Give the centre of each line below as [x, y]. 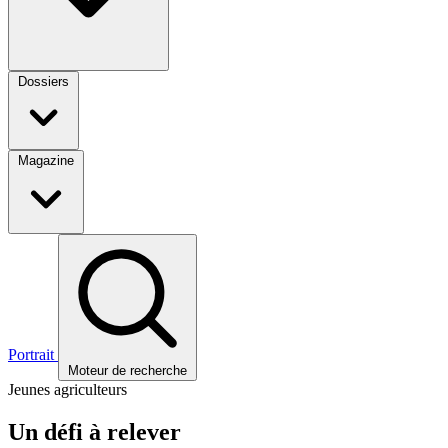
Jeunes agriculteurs [67, 390]
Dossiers [43, 82]
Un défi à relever [94, 432]
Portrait [33, 355]
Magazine [46, 161]
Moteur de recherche [127, 371]
